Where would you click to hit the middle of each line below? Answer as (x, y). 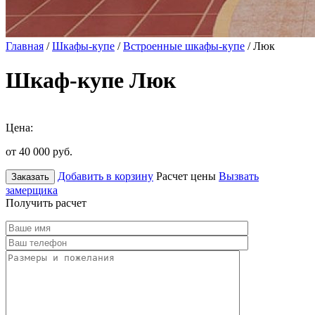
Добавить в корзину (105, 176)
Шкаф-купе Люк (91, 81)
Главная (25, 46)
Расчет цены (186, 176)
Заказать (30, 176)
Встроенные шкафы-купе (184, 46)
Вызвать (239, 176)
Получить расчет (46, 202)
